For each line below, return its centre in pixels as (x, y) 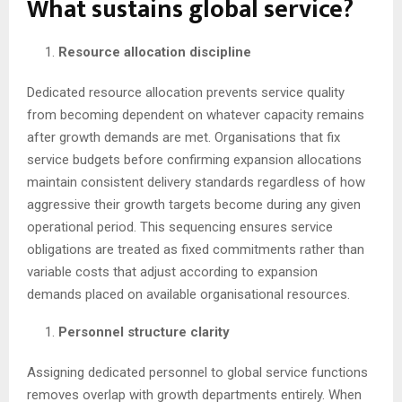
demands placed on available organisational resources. (188, 295)
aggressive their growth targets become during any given (194, 205)
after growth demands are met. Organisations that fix (184, 138)
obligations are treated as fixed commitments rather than (196, 250)
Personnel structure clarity (144, 332)
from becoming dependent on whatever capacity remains (196, 115)
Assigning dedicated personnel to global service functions (197, 373)
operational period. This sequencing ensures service (180, 227)
